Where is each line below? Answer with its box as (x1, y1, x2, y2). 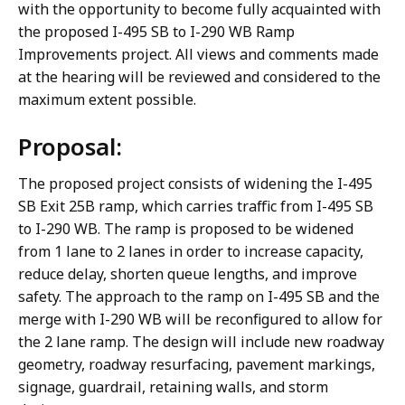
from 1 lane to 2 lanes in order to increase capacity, (18, 241, 363, 262)
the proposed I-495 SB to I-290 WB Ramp (18, 22, 295, 42)
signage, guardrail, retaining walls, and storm (18, 377, 328, 398)
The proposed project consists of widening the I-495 (18, 174, 372, 194)
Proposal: (18, 130, 122, 164)
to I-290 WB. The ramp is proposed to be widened (18, 219, 353, 240)
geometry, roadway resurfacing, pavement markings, (18, 354, 375, 375)
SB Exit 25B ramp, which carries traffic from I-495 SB (18, 196, 373, 217)
